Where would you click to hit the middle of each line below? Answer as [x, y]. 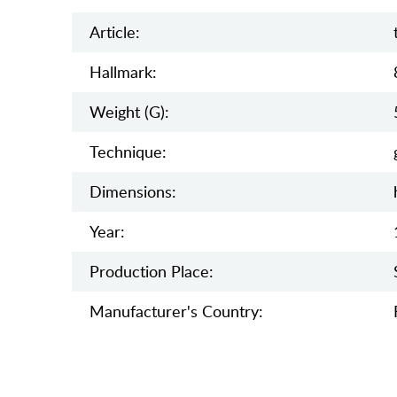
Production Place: [151, 272]
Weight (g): [129, 112]
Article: [114, 32]
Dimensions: [132, 192]
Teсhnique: [128, 152]
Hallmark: [123, 72]
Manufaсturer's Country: [176, 311]
